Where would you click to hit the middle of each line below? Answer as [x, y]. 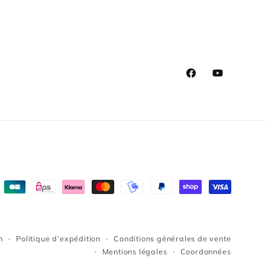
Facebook [207, 80]
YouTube [231, 80]
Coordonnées [206, 251]
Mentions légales [135, 251]
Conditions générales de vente [172, 238]
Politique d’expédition [58, 238]
